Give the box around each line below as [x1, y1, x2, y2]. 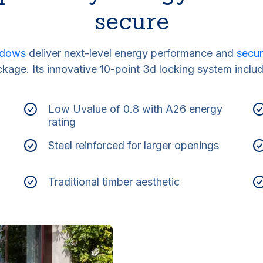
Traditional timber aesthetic [48, 176, 180, 188]
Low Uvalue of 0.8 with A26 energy [48, 103, 223, 115]
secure [94, 6, 169, 36]
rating [48, 116, 76, 128]
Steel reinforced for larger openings [48, 139, 220, 151]
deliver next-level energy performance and [26, 47, 237, 59]
